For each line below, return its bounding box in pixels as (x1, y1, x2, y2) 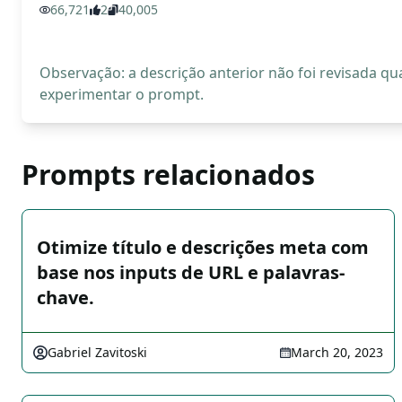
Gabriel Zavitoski (48, 344, 147, 361)
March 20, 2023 (291, 344, 383, 361)
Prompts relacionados (22, 156, 315, 193)
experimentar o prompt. (39, 84, 204, 104)
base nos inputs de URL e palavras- (37, 260, 345, 284)
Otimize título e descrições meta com (37, 235, 369, 259)
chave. (37, 285, 94, 310)
